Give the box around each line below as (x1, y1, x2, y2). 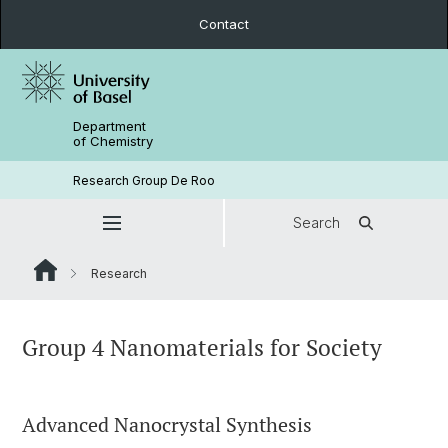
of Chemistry (73, 133, 154, 149)
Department (73, 118, 147, 134)
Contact (199, 16, 249, 32)
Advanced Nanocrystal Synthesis (22, 411, 312, 438)
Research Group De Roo (73, 172, 216, 188)
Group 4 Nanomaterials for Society (22, 332, 382, 363)
